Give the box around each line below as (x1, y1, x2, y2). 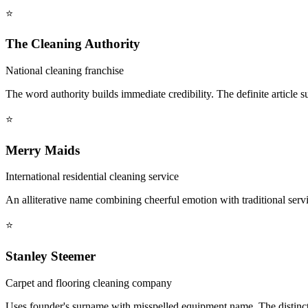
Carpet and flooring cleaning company (5, 276, 172, 289)
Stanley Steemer (5, 249, 96, 264)
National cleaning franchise (5, 65, 124, 77)
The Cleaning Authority (5, 36, 140, 52)
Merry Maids (5, 142, 80, 157)
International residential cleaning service (5, 170, 179, 183)
